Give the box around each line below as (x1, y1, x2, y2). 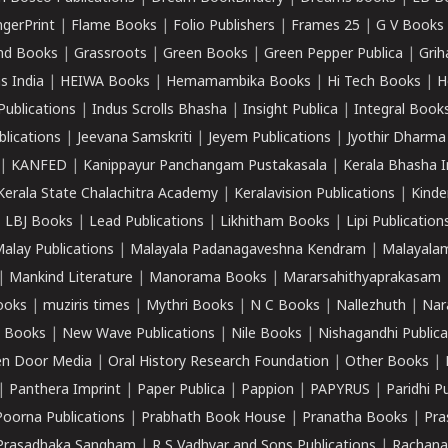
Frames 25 (291, 18, 360, 35)
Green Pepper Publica (264, 46, 403, 63)
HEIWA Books (60, 74, 150, 91)
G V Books (376, 18, 444, 35)
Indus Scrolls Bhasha (92, 102, 227, 119)
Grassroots (74, 46, 147, 63)
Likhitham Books (220, 214, 330, 231)
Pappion (241, 382, 294, 399)
